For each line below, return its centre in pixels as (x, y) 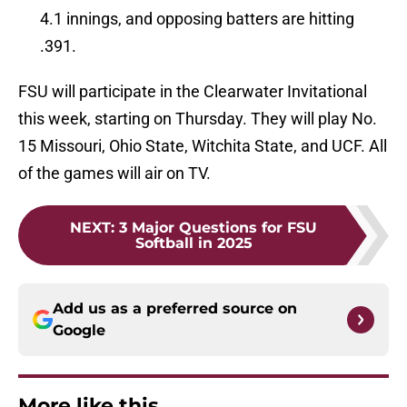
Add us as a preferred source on (175, 309)
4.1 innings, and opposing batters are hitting (197, 19)
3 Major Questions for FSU (218, 228)
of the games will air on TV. (114, 174)
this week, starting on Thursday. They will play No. (198, 119)
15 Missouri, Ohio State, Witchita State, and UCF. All (203, 146)
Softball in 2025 (194, 243)
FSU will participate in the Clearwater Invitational (193, 92)
